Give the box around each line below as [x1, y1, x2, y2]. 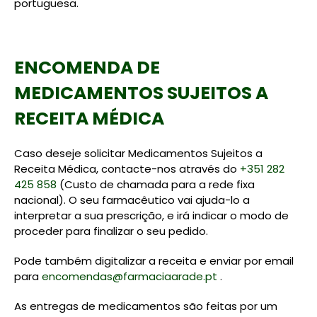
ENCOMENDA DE [14, 55, 160, 80]
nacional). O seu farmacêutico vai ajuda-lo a [14, 192, 250, 207]
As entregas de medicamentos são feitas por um [14, 299, 277, 313]
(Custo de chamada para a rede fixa [57, 177, 255, 192]
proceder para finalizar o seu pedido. [14, 224, 208, 238]
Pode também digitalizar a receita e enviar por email [14, 253, 294, 268]
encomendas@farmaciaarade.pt [42, 269, 217, 284]
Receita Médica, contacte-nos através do [14, 161, 240, 176]
